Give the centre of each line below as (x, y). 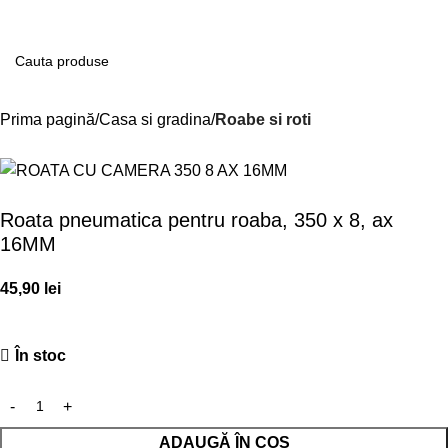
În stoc (40, 356)
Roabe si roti (263, 119)
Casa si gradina (155, 119)
